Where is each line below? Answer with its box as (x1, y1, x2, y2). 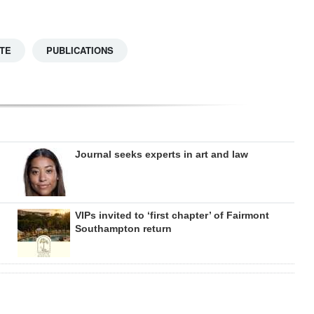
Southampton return (74, 223, 172, 235)
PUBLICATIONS (46, 43, 114, 57)
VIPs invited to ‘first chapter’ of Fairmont (74, 210, 269, 221)
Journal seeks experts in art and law (74, 149, 248, 161)
